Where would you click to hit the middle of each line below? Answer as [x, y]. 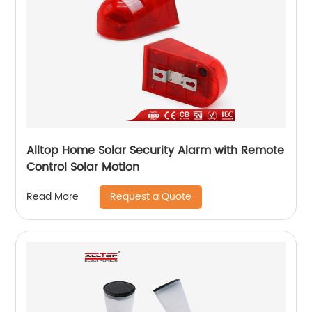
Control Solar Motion [83, 167]
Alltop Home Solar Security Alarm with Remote [156, 150]
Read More [53, 197]
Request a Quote [151, 196]
